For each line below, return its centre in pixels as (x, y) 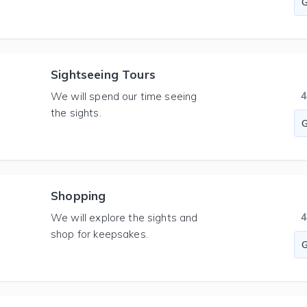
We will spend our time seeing (124, 96)
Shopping (78, 196)
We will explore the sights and (124, 218)
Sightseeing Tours (103, 74)
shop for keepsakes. (99, 234)
